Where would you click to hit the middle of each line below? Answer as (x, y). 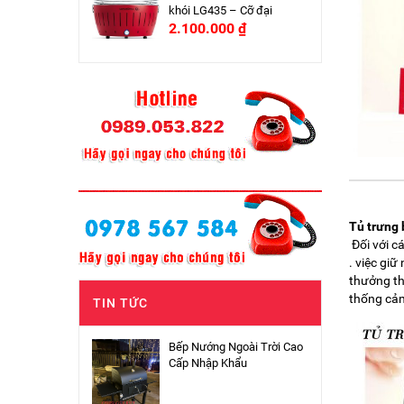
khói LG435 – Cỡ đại (220, 10)
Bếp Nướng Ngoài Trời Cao (236, 346)
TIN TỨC (120, 303)
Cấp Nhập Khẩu (208, 363)
